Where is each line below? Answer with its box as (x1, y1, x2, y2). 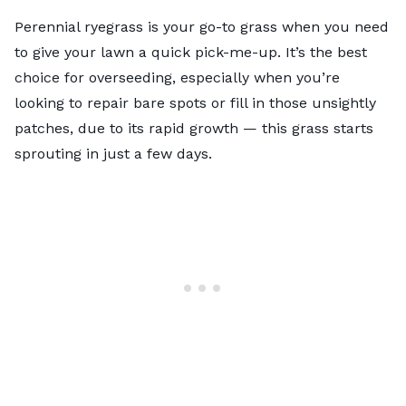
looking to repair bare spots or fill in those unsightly (14, 93, 376, 111)
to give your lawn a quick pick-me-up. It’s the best (14, 43, 367, 61)
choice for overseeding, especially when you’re (14, 68, 340, 86)
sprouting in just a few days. (14, 144, 212, 162)
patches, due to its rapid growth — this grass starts (14, 119, 373, 137)
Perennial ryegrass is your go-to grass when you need (14, 17, 389, 35)
